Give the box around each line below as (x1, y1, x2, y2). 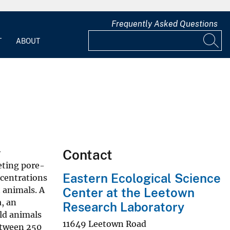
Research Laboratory (63, 199, 184, 214)
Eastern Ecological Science (63, 170, 221, 185)
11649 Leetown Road (63, 218, 146, 229)
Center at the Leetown (63, 185, 195, 200)
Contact (63, 146, 112, 163)
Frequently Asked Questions (111, 19, 218, 29)
